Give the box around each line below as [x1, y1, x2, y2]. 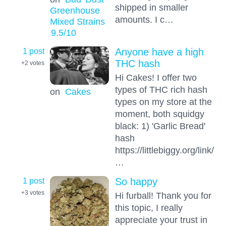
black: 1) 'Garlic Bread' [115, 120, 205, 131]
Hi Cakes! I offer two [115, 72, 197, 83]
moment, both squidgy [115, 108, 204, 119]
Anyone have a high [115, 46, 204, 58]
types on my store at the [115, 96, 212, 107]
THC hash [115, 58, 160, 69]
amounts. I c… [115, 14, 174, 25]
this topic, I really [115, 202, 183, 213]
